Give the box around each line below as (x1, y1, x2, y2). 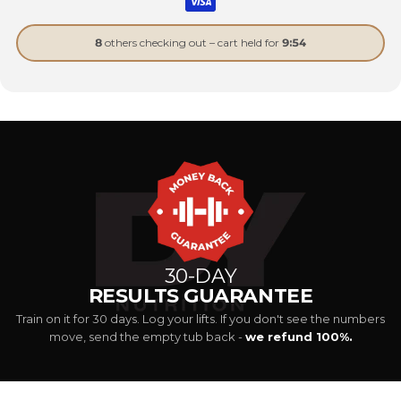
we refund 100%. (244, 329, 353, 345)
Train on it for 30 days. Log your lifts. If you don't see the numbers (16, 311, 385, 327)
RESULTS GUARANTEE (88, 284, 313, 309)
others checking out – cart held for (102, 36, 282, 50)
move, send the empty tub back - (48, 329, 245, 345)
